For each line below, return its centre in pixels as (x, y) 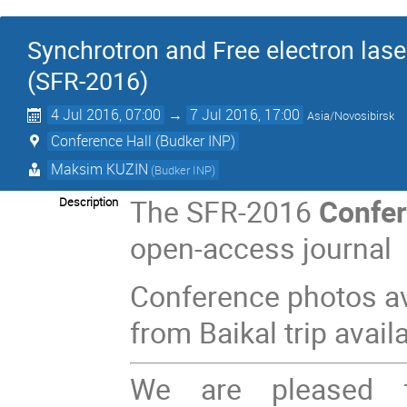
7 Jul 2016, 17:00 (245, 114)
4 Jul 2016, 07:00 (106, 114)
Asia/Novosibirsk (351, 116)
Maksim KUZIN (100, 169)
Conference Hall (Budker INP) (144, 141)
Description (89, 201)
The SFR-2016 (225, 211)
